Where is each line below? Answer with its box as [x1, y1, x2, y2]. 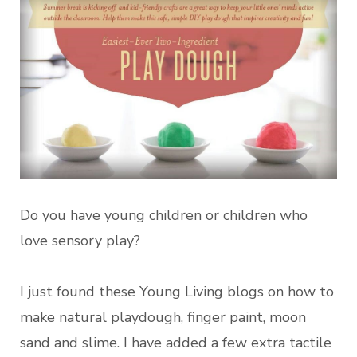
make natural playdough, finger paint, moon [20, 307, 306, 327]
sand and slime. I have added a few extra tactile [20, 332, 331, 352]
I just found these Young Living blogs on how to [20, 281, 334, 301]
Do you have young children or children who [20, 205, 308, 225]
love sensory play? [20, 230, 140, 250]
